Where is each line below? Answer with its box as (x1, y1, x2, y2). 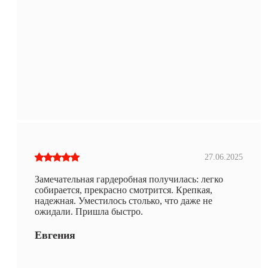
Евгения (35, 229, 75, 241)
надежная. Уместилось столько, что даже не (35, 195, 212, 206)
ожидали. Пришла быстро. (35, 206, 143, 217)
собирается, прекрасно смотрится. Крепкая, (35, 184, 212, 195)
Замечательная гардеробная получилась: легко (35, 173, 223, 184)
